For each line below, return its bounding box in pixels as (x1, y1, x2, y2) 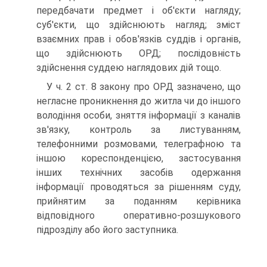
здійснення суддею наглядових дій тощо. (36, 62, 221, 74)
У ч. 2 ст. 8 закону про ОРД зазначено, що (46, 81, 241, 93)
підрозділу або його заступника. (36, 224, 178, 236)
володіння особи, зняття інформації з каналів (36, 110, 241, 122)
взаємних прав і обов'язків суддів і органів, (36, 33, 241, 45)
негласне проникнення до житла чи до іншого (36, 95, 241, 107)
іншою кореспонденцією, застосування (36, 153, 241, 164)
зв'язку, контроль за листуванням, (36, 124, 241, 136)
